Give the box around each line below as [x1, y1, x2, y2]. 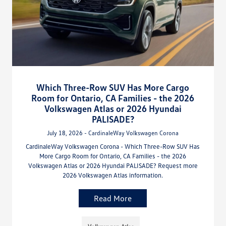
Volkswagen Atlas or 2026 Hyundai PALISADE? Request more [28, 161, 198, 170]
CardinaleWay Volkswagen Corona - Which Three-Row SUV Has [26, 142, 200, 151]
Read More [94, 193, 132, 204]
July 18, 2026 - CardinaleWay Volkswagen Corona [47, 129, 179, 137]
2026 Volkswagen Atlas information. [63, 171, 163, 180]
